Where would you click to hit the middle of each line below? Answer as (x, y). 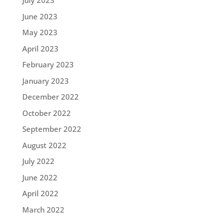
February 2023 (48, 65)
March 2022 (43, 209)
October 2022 (46, 113)
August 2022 (44, 145)
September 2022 (52, 129)
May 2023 (40, 32)
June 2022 (40, 177)
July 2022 (38, 161)
